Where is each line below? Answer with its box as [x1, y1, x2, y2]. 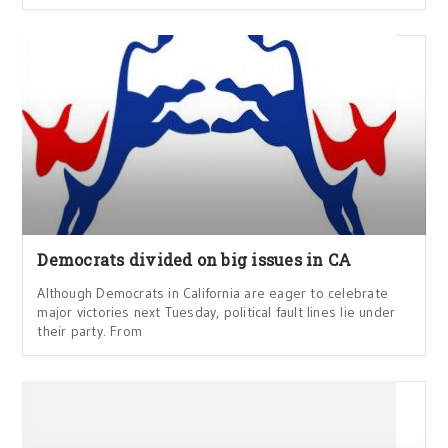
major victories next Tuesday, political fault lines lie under [37, 302, 396, 321]
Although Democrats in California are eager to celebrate [37, 283, 388, 302]
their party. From [37, 321, 142, 340]
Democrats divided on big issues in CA [37, 248, 352, 270]
